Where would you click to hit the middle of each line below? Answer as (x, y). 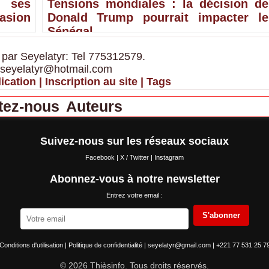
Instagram (169, 157)
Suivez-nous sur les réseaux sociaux (134, 141)
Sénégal (70, 31)
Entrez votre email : (134, 195)
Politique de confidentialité (106, 245)
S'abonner (221, 216)
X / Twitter (135, 157)
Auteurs (94, 106)
